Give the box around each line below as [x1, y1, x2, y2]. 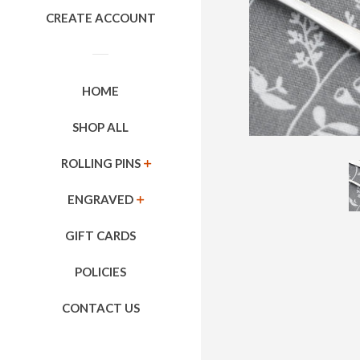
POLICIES [75, 264, 126, 279]
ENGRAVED [67, 192, 133, 207]
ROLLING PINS [60, 156, 141, 170]
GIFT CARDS [65, 228, 136, 243]
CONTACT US [61, 301, 140, 315]
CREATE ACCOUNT [45, 10, 156, 25]
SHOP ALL [72, 120, 129, 134]
